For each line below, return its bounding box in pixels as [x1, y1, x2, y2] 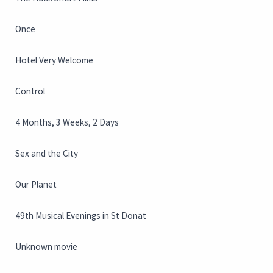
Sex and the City [15, 147, 78, 160]
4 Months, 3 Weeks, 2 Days [15, 116, 119, 129]
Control [15, 85, 45, 97]
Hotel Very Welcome [15, 54, 93, 66]
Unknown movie [15, 241, 77, 253]
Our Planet [15, 179, 57, 191]
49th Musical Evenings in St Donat [15, 210, 146, 222]
